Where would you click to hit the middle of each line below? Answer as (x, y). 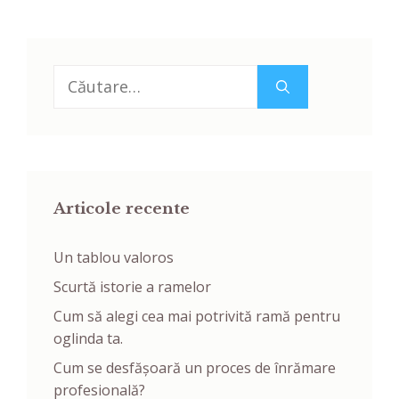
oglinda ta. (88, 339)
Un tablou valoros (114, 258)
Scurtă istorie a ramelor (132, 287)
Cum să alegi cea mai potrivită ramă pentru (197, 317)
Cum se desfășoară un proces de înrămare (195, 368)
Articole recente (122, 209)
